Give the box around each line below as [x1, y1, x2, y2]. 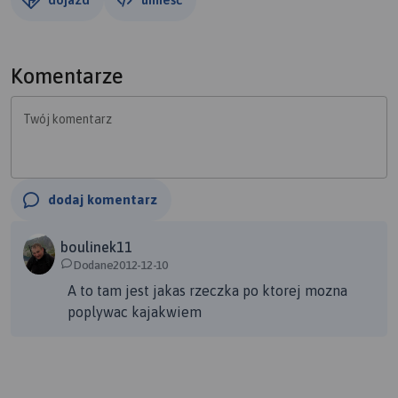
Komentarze [11, 64, 123, 88]
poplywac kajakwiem [68, 304, 202, 321]
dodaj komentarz [48, 192, 157, 207]
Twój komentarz [23, 112, 112, 126]
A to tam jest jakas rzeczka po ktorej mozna [68, 283, 347, 299]
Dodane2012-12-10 [73, 258, 168, 273]
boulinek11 [60, 239, 132, 256]
